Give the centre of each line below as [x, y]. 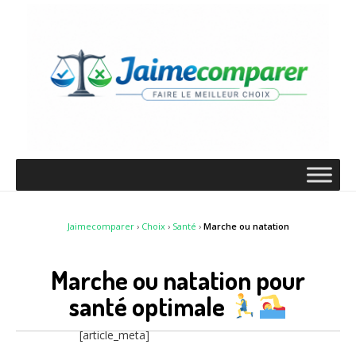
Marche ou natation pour [178, 280]
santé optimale [149, 306]
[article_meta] [114, 335]
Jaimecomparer [101, 226]
